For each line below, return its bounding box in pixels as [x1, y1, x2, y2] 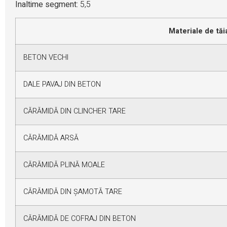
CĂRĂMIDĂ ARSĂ [23, 133, 79, 144]
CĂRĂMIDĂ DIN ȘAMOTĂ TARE [23, 186, 122, 198]
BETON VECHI [23, 52, 68, 63]
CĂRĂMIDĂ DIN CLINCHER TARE [23, 106, 126, 117]
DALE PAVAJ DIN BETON [23, 79, 101, 90]
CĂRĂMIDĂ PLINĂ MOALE [23, 160, 105, 171]
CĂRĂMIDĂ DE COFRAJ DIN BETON [23, 213, 136, 224]
